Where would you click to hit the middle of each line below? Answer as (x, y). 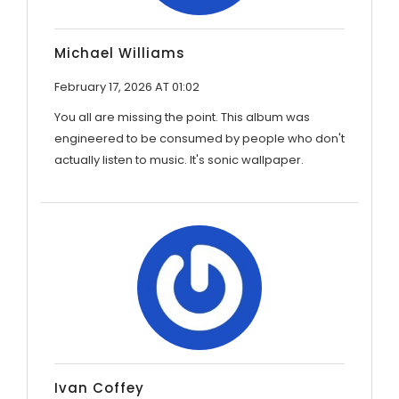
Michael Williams (120, 53)
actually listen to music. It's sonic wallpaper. (179, 159)
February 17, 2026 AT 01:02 (127, 86)
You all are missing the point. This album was (182, 117)
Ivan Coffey (99, 387)
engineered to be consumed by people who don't (199, 138)
